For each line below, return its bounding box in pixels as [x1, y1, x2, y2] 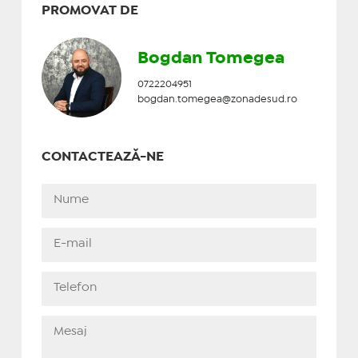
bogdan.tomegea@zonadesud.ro [137, 94, 297, 104]
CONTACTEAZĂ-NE [41, 150, 164, 163]
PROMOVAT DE [41, 4, 138, 17]
